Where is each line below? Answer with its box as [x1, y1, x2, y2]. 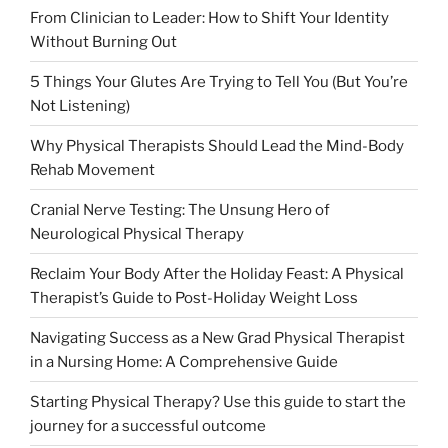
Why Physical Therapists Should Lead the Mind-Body [30, 136, 404, 155]
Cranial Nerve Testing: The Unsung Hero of [30, 200, 330, 219]
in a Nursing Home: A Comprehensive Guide [30, 352, 338, 371]
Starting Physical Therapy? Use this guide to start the [30, 392, 406, 411]
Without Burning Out [30, 32, 177, 51]
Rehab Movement [30, 160, 155, 179]
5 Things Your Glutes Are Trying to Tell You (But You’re [30, 72, 408, 91]
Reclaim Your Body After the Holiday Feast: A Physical [30, 264, 404, 283]
